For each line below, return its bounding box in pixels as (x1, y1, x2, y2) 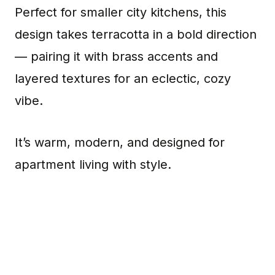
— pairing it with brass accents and (15, 49, 218, 64)
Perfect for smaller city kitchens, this (15, 5, 227, 20)
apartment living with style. (15, 157, 171, 172)
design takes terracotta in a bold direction (15, 27, 257, 42)
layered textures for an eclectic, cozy (15, 71, 231, 87)
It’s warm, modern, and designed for (15, 135, 225, 150)
